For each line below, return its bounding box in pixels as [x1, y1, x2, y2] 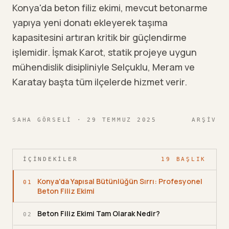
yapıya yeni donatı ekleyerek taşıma [12, 16, 168, 29]
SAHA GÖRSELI [12, 117, 72, 123]
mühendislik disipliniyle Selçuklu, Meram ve [12, 61, 195, 73]
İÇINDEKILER [23, 156, 78, 163]
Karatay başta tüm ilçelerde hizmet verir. [12, 76, 187, 88]
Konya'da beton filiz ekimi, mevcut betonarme [12, 2, 208, 14]
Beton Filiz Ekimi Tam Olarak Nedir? [37, 209, 160, 218]
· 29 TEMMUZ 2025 [72, 117, 157, 123]
